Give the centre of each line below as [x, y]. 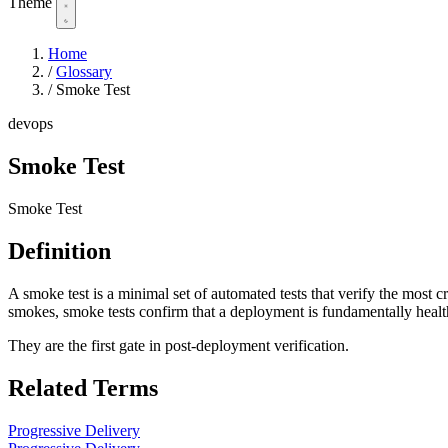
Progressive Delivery [74, 430]
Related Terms [83, 387]
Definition [59, 250]
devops [30, 124]
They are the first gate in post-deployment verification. [178, 345]
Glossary [84, 72]
